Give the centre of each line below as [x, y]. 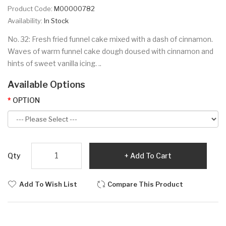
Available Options [46, 84]
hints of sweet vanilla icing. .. [54, 63]
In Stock [56, 20]
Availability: [26, 20]
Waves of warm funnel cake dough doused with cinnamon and [110, 51]
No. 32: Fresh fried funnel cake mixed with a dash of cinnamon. [110, 39]
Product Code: [31, 8]
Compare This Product [145, 184]
